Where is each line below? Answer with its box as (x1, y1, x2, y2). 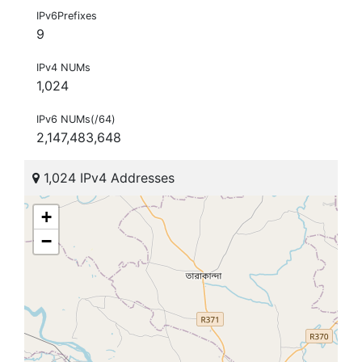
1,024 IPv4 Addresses (40, 170, 175, 187)
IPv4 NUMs (36, 61, 90, 74)
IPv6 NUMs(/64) (36, 113, 116, 126)
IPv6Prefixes (36, 10, 97, 23)
